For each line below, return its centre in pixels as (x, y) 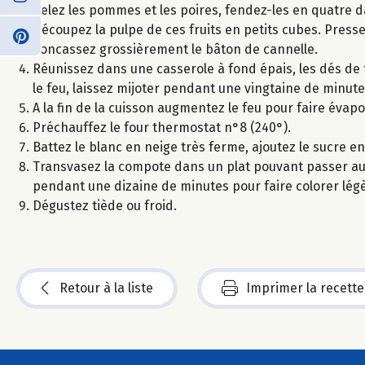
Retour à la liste (106, 288)
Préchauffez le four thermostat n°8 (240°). (162, 127)
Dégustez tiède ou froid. (105, 205)
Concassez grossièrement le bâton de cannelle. (175, 49)
